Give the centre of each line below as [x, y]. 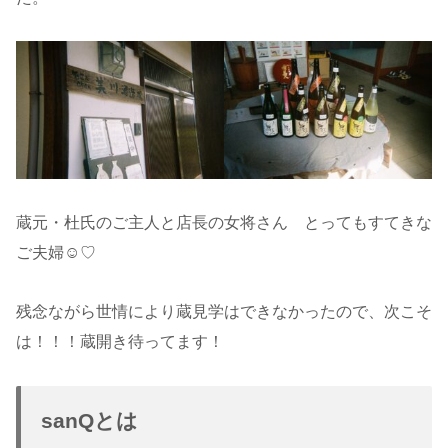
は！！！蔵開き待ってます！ [120, 341]
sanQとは [89, 420]
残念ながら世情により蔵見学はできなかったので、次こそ [224, 311]
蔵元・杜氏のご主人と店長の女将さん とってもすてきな [224, 223]
